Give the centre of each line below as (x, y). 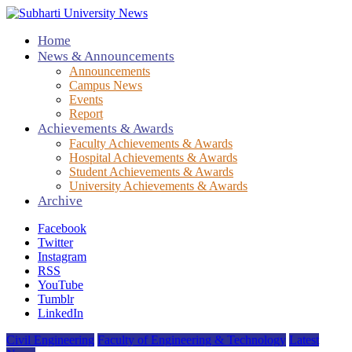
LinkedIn (60, 313)
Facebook (62, 228)
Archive (60, 201)
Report (86, 114)
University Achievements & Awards (158, 186)
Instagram (62, 257)
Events (86, 99)
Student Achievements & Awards (151, 172)
